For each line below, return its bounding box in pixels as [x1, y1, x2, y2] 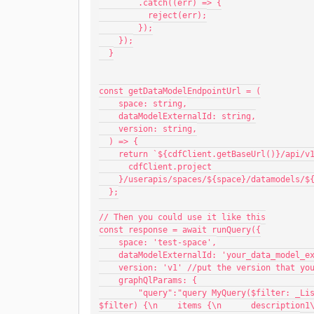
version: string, [118, 124, 197, 134]
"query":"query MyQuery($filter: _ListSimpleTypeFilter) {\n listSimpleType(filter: [99, 288, 138, 298]
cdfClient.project [128, 162, 212, 172]
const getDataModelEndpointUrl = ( [99, 86, 261, 96]
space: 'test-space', [118, 238, 217, 247]
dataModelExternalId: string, [118, 111, 256, 121]
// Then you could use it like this [99, 212, 266, 222]
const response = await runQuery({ [99, 225, 261, 235]
